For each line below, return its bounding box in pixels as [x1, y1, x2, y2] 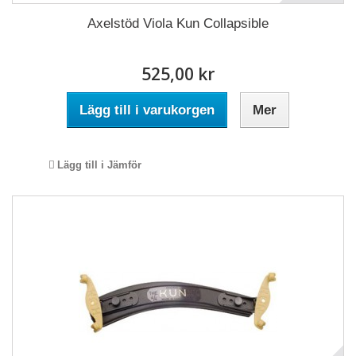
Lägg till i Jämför [57, 159, 141, 171]
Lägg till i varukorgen [79, 103, 215, 118]
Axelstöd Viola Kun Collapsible [87, 16, 269, 31]
